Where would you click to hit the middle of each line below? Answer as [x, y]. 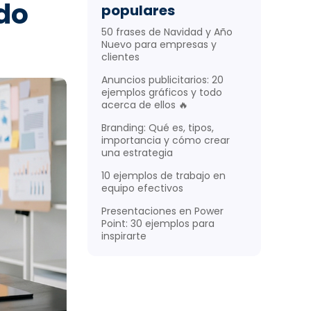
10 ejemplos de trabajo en [163, 176]
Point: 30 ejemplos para [158, 224]
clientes [120, 57]
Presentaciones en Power [162, 211]
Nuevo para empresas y [159, 45]
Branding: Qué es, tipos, [158, 128]
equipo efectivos [142, 188]
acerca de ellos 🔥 [145, 105]
